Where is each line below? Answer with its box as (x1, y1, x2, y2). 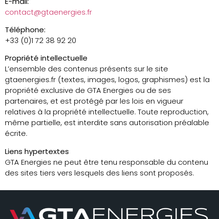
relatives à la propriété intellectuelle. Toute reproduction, (5, 107, 209, 117)
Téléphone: (5, 24, 45, 35)
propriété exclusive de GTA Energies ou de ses (5, 85, 171, 96)
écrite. (5, 128, 27, 139)
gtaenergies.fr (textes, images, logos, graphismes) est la (5, 74, 210, 85)
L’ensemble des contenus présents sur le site (5, 64, 168, 74)
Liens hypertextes (5, 146, 69, 156)
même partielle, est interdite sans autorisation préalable (5, 117, 209, 128)
